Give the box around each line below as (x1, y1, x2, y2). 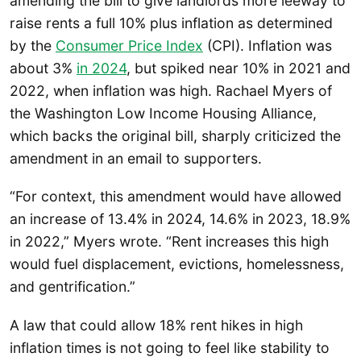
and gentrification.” (10, 278, 135, 296)
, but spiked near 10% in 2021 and (127, 60, 351, 77)
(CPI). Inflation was (203, 37, 332, 55)
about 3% (10, 60, 77, 77)
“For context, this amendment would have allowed (10, 188, 342, 205)
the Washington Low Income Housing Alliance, (10, 105, 317, 122)
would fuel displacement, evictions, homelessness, (10, 255, 344, 273)
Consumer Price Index (56, 37, 203, 55)
